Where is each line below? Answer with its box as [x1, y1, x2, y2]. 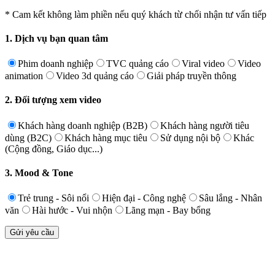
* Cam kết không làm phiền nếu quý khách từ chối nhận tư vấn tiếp [5, 9, 266, 20]
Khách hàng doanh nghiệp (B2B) [18, 120, 147, 131]
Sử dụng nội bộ [160, 132, 220, 143]
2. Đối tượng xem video [5, 95, 101, 106]
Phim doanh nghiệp [18, 58, 93, 69]
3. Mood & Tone [5, 168, 73, 179]
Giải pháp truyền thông [147, 71, 236, 82]
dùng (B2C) [5, 132, 52, 143]
